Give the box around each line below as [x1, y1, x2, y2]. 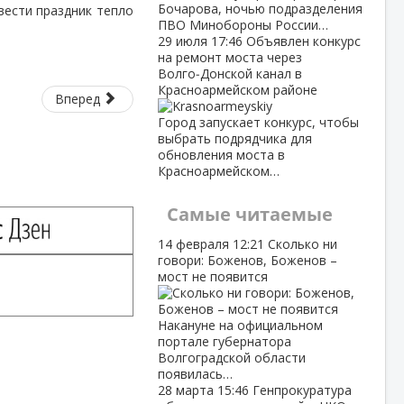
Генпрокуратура [252, 381, 352, 399]
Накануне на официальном [157, 317, 323, 334]
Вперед [55, 90, 101, 107]
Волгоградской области [157, 349, 306, 366]
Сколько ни [267, 235, 337, 252]
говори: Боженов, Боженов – [157, 252, 337, 269]
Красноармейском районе [157, 81, 317, 98]
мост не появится [157, 268, 268, 285]
